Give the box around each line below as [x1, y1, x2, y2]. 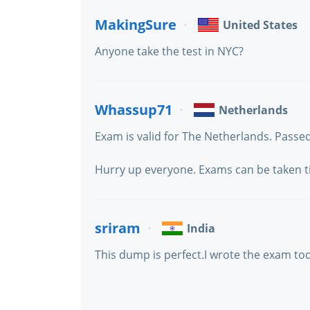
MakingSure [95, 15, 176, 34]
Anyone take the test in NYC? [95, 44, 244, 59]
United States [223, 17, 298, 33]
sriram [95, 219, 140, 237]
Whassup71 [95, 100, 172, 119]
